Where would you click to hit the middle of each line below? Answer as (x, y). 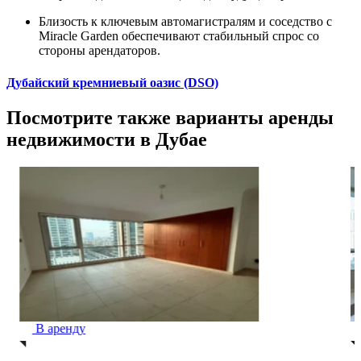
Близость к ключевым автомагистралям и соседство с (185, 22)
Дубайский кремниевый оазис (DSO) (112, 82)
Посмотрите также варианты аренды (170, 117)
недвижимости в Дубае (107, 139)
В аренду (60, 328)
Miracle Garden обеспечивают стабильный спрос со (179, 36)
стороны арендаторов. (100, 51)
